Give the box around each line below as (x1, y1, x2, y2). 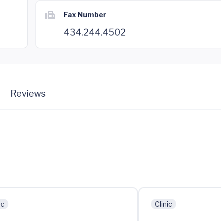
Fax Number (64, 10, 107, 19)
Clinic (155, 200, 172, 208)
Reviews (10, 88, 45, 99)
